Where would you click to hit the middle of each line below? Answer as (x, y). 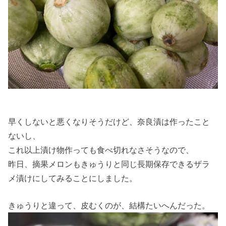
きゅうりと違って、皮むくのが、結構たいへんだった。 (109, 205)
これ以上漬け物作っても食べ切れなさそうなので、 (101, 150)
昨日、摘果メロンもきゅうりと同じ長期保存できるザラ (109, 164)
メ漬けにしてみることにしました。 (73, 178)
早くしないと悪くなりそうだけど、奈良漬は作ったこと (109, 121)
